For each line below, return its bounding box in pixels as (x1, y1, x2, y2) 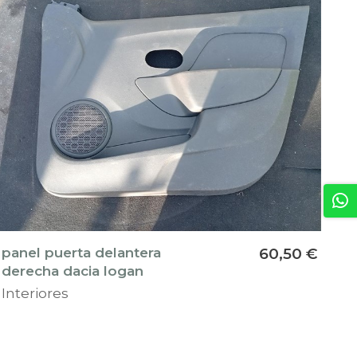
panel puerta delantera (2, 244, 162, 261)
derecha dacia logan (2, 262, 144, 280)
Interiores (2, 284, 69, 302)
